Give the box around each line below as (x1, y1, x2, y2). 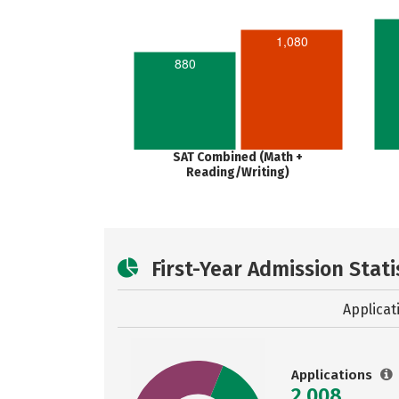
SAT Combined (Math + (173, 150, 303, 165)
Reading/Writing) (186, 165, 289, 180)
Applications (291, 367, 376, 383)
